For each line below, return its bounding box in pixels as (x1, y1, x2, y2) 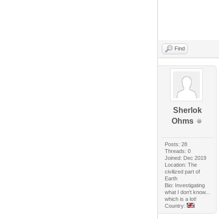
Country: (165, 203, 187, 209)
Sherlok (173, 106, 202, 115)
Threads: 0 (165, 148, 191, 154)
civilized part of (165, 169, 200, 175)
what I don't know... (165, 189, 210, 196)
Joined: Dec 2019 (165, 155, 207, 161)
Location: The (165, 162, 197, 168)
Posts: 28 (165, 141, 188, 148)
